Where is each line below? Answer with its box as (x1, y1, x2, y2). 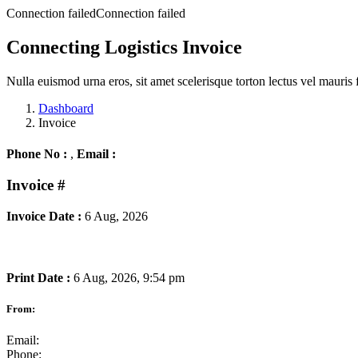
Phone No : (6, 147, 67, 161)
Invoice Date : (6, 209, 82, 223)
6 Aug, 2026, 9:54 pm (74, 271, 185, 285)
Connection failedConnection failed (6, 6, 185, 20)
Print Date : (6, 271, 70, 285)
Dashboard (38, 101, 93, 115)
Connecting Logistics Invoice (6, 36, 242, 58)
